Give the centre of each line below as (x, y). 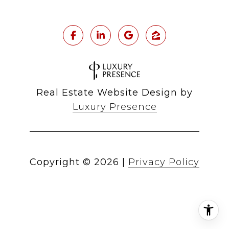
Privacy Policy (164, 162)
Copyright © (60, 162)
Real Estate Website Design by (114, 93)
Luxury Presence (114, 107)
